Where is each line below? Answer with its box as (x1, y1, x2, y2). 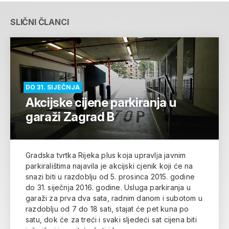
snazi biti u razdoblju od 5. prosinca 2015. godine (26, 172, 195, 181)
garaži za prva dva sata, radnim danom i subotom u (26, 193, 202, 202)
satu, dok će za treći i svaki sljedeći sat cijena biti (26, 215, 197, 224)
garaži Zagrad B (26, 109, 114, 124)
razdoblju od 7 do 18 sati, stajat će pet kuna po (26, 204, 189, 213)
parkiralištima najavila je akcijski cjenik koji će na (26, 161, 193, 170)
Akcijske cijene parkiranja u (26, 95, 176, 110)
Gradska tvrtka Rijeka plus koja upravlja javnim (26, 150, 186, 159)
